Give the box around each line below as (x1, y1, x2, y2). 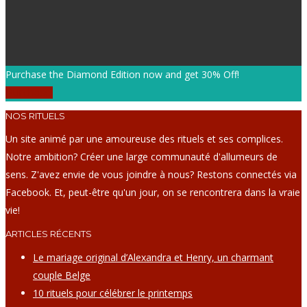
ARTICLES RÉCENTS (5, 228, 92, 240)
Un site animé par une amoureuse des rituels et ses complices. (5, 132, 283, 146)
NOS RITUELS (5, 110, 65, 122)
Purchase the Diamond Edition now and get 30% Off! (5, 68, 239, 82)
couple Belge (33, 269, 90, 282)
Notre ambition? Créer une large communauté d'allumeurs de (5, 150, 278, 164)
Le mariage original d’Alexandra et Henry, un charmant (33, 251, 273, 265)
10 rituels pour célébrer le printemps (33, 286, 193, 300)
